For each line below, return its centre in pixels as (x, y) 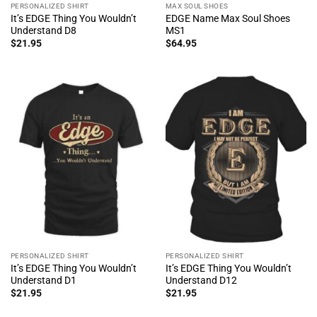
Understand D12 (201, 280)
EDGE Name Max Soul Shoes (227, 18)
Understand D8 (43, 30)
